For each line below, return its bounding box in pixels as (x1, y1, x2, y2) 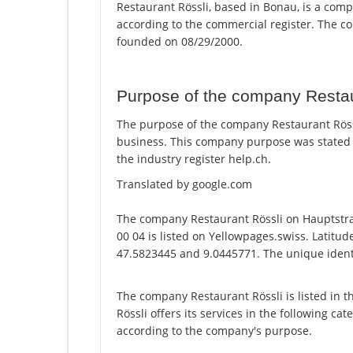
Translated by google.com (117, 176, 252, 192)
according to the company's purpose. (117, 323, 312, 339)
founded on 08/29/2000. (117, 34, 243, 50)
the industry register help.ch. (117, 151, 271, 167)
